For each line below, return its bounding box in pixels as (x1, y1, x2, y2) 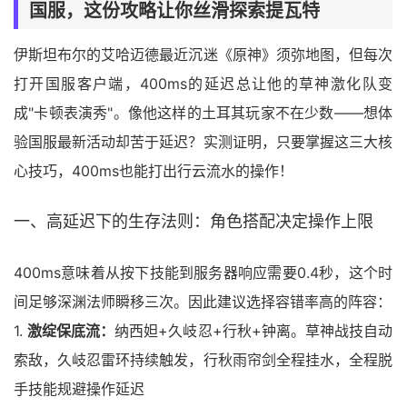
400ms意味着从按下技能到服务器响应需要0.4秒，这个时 (14, 263, 392, 282)
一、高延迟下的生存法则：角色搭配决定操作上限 (14, 212, 373, 231)
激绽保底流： (27, 322, 115, 340)
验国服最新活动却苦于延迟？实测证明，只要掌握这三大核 (14, 133, 392, 151)
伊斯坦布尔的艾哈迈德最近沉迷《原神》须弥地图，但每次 (14, 45, 392, 64)
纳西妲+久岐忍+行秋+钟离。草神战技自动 (114, 322, 393, 340)
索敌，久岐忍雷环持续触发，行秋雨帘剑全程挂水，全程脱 (14, 351, 392, 369)
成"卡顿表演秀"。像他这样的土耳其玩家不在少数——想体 (14, 104, 392, 122)
